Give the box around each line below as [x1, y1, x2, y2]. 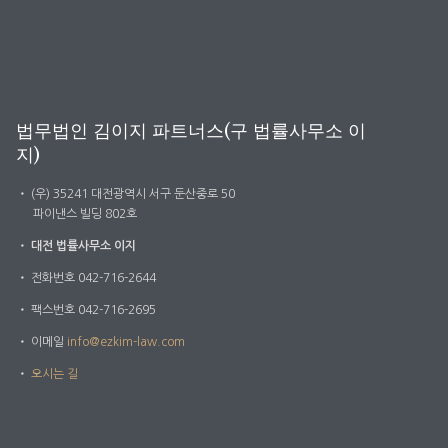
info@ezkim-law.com [67, 336, 185, 349]
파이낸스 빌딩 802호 [33, 208, 137, 221]
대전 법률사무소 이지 [31, 240, 136, 253]
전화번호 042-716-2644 [28, 272, 156, 285]
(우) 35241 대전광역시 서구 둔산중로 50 [28, 188, 235, 201]
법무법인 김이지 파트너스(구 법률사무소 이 [16, 120, 366, 143]
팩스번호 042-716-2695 [28, 304, 156, 317]
